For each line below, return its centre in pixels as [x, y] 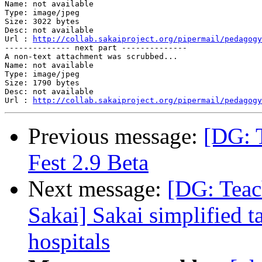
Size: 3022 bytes [42, 22]
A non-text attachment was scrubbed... [91, 57]
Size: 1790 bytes [42, 83]
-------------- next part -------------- [96, 48]
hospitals [69, 242]
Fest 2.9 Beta [88, 163]
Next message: [98, 189]
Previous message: [116, 136]
